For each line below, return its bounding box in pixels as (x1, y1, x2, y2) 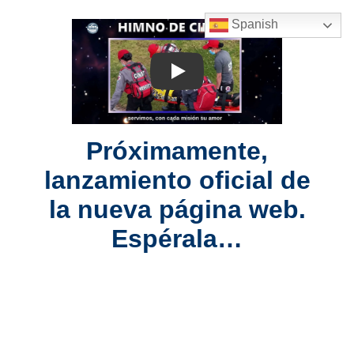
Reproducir (150, 71, 213, 85)
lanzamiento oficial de (43, 165, 311, 194)
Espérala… (111, 224, 243, 253)
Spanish (228, 17, 278, 32)
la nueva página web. (48, 194, 306, 224)
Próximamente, (86, 136, 268, 165)
